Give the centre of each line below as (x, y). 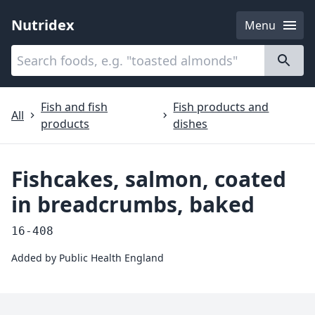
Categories (49, 53)
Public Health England (111, 258)
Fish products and (221, 107)
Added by (35, 258)
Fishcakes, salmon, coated (149, 179)
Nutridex (43, 25)
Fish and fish (74, 107)
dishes (191, 124)
